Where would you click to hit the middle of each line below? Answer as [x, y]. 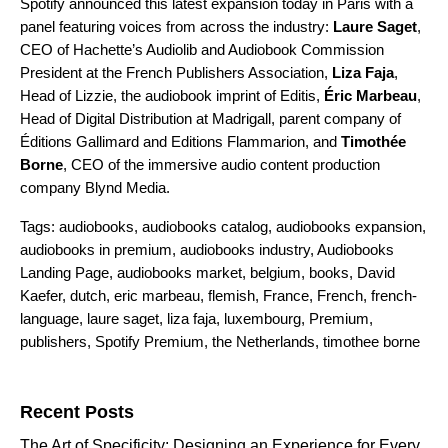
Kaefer [41, 295]
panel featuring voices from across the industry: [176, 26]
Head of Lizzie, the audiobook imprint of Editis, [172, 95]
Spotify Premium [149, 341]
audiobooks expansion [349, 226]
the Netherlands [263, 341]
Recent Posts [77, 411]
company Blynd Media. [95, 187]
